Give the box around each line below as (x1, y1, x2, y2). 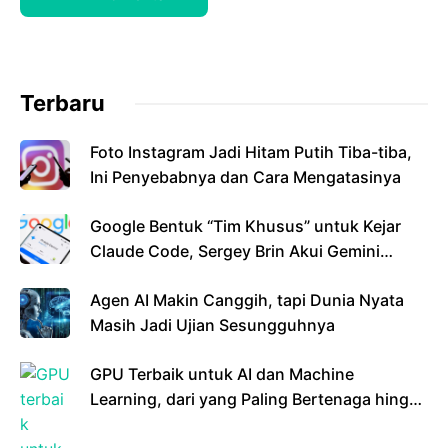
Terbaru (20, 90, 105, 117)
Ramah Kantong (90, 414, 212, 435)
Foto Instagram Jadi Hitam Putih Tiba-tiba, (90, 142, 412, 163)
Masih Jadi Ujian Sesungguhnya (90, 315, 335, 336)
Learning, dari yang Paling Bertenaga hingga (90, 389, 428, 410)
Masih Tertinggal (90, 266, 218, 287)
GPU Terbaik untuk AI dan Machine (90, 364, 354, 385)
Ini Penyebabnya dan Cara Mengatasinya (90, 167, 401, 188)
